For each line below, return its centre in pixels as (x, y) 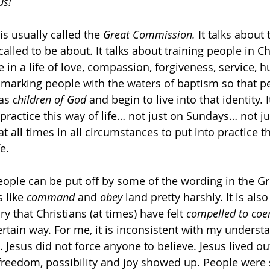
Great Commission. (149, 34)
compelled (211, 213)
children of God (49, 99)
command (51, 197)
